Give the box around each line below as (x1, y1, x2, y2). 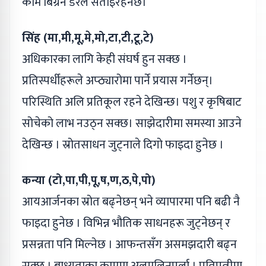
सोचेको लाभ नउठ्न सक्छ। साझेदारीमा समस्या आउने (22, 113, 242, 134)
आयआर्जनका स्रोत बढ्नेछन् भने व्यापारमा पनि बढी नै (22, 191, 240, 212)
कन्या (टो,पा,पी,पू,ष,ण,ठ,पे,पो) (22, 170, 156, 191)
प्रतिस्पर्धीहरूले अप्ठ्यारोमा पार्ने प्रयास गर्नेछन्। (22, 70, 213, 91)
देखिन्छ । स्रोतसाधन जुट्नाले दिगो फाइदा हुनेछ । (22, 134, 224, 155)
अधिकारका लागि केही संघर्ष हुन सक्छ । (22, 49, 187, 69)
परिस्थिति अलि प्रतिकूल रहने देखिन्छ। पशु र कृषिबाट (22, 91, 242, 112)
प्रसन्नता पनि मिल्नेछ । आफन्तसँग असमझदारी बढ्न (22, 234, 237, 255)
